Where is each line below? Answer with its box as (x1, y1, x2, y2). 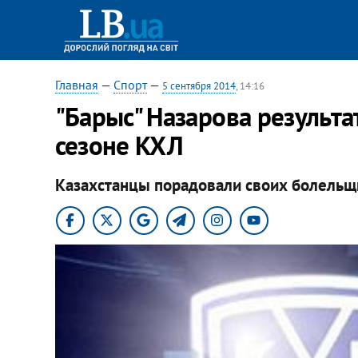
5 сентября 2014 (161, 79, 236, 93)
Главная (54, 77, 98, 93)
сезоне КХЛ (54, 128, 184, 162)
